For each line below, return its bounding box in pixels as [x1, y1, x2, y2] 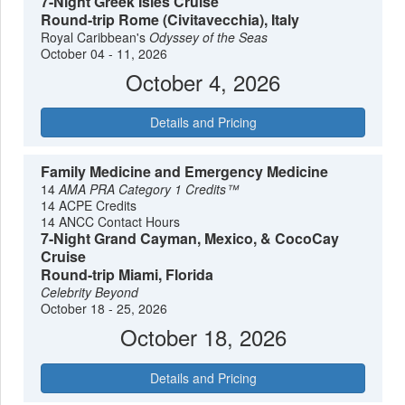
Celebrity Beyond [41, 283, 139, 302]
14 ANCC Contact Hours [41, 212, 181, 231]
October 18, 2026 [119, 321, 287, 353]
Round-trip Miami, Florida [41, 264, 214, 286]
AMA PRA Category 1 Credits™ [59, 180, 240, 199]
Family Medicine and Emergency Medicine [41, 161, 329, 183]
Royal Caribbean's [41, 27, 150, 46]
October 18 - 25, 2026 [41, 299, 168, 318]
